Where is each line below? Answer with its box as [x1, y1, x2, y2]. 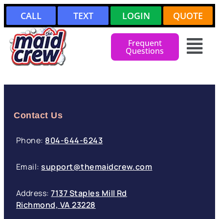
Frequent [128, 38, 162, 48]
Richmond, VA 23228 [16, 199, 96, 210]
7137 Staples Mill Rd [51, 188, 127, 198]
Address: [16, 188, 51, 198]
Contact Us [14, 110, 63, 120]
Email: [16, 161, 42, 172]
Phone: [16, 135, 45, 146]
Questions [126, 45, 164, 56]
